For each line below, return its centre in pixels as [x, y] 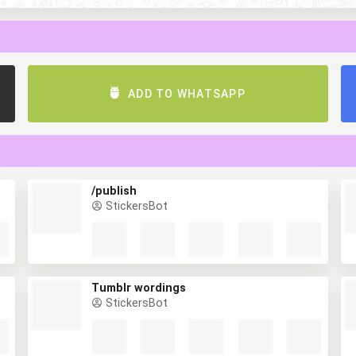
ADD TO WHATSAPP [187, 106]
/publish [113, 217]
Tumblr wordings [137, 314]
